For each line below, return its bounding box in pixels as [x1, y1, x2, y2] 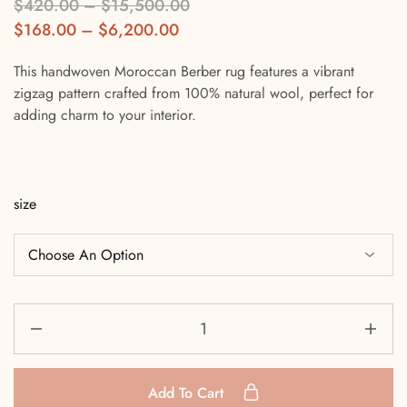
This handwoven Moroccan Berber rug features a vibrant [14, 61, 354, 83]
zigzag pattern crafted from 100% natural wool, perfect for [14, 83, 373, 104]
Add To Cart [147, 382, 228, 404]
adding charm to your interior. [14, 104, 196, 126]
